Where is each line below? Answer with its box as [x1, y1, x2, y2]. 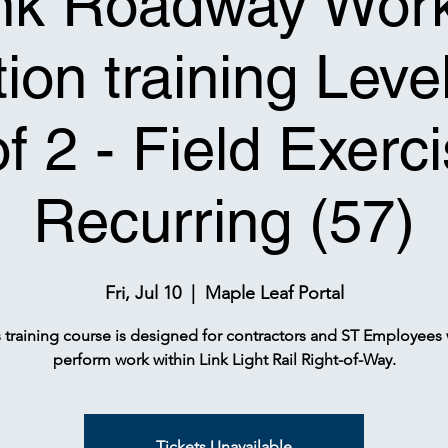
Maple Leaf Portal [204, 282, 344, 304]
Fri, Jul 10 [104, 282, 181, 304]
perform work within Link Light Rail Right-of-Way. [52, 350, 396, 369]
